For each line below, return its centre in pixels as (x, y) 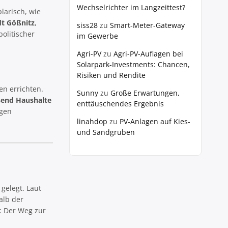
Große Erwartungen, (145, 93)
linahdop (92, 121)
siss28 (87, 25)
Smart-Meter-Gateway (147, 25)
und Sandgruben (106, 132)
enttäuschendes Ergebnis (120, 104)
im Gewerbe (97, 36)
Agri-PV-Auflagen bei (148, 54)
